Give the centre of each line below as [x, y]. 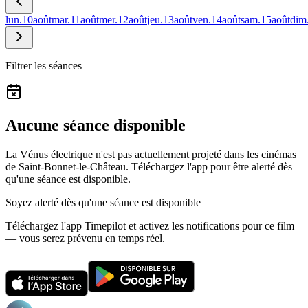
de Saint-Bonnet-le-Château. [67, 166]
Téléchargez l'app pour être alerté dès [212, 166]
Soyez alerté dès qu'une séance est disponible [103, 202]
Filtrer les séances [44, 65]
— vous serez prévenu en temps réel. [85, 238]
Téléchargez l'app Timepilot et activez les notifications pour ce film [150, 225]
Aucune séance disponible [96, 125]
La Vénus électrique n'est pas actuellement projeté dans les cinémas [151, 154]
